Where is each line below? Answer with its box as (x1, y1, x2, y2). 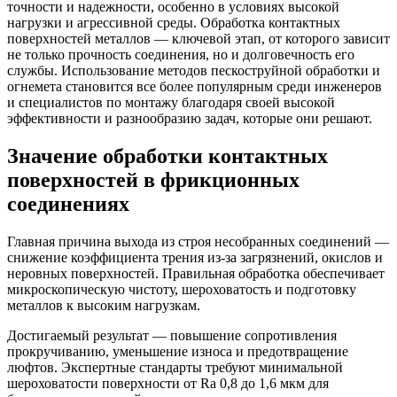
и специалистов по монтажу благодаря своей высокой (7, 94, 335, 110)
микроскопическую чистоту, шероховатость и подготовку (7, 281, 356, 297)
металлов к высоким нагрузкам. (7, 297, 200, 313)
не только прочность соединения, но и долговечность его (7, 46, 354, 62)
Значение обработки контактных (7, 144, 328, 167)
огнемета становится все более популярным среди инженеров (7, 78, 382, 94)
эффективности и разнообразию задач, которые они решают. (7, 110, 372, 126)
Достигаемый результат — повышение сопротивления (7, 327, 337, 343)
